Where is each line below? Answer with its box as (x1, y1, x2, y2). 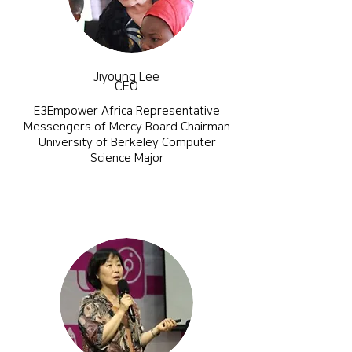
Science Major (90, 152, 164, 165)
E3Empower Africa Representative (34, 104, 220, 118)
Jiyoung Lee (93, 70, 159, 84)
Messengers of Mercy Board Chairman (24, 120, 230, 134)
